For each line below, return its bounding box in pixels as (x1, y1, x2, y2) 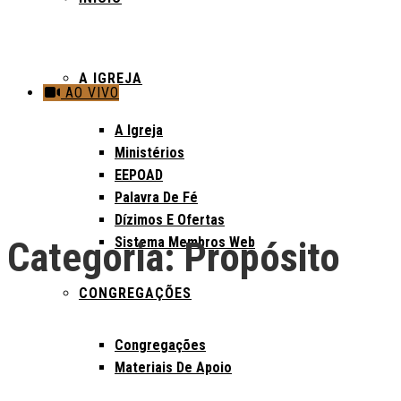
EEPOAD (115, 166, 163, 183)
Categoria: (7, 234, 183, 282)
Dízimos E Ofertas (115, 211, 225, 228)
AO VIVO (61, 84, 119, 101)
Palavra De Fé (115, 189, 198, 206)
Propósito (183, 234, 340, 282)
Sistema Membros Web (115, 234, 255, 251)
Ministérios (115, 144, 184, 161)
